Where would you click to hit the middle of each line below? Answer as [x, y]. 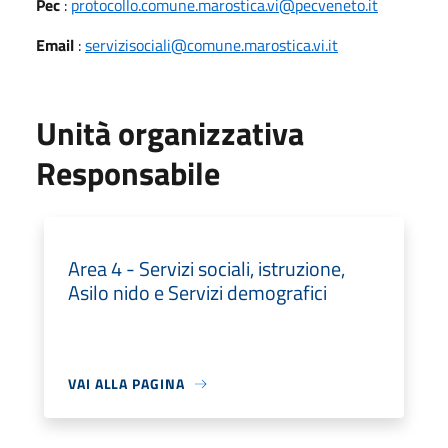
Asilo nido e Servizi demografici [197, 292]
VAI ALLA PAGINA [126, 383]
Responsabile [128, 173]
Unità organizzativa [170, 133]
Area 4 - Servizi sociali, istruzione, [206, 268]
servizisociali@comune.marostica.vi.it [211, 45]
